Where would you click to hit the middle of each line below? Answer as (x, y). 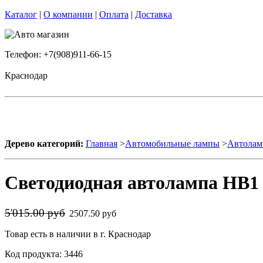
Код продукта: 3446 (44, 254)
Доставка (154, 14)
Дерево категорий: (44, 144)
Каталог (21, 14)
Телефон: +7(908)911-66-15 (58, 54)
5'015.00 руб (35, 213)
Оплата (114, 14)
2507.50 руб (94, 213)
